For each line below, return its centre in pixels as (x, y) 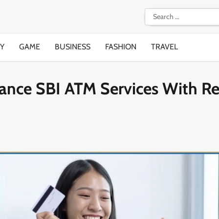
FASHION (121, 47)
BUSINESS (73, 47)
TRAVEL (164, 47)
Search (155, 13)
